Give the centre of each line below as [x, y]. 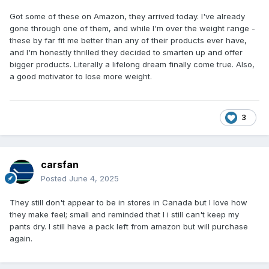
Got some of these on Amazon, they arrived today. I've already [127, 16]
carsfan [60, 164]
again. [23, 238]
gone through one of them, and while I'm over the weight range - [132, 28]
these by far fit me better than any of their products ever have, [128, 40]
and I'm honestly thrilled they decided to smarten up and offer [126, 52]
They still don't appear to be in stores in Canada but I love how [128, 202]
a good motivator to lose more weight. [81, 76]
